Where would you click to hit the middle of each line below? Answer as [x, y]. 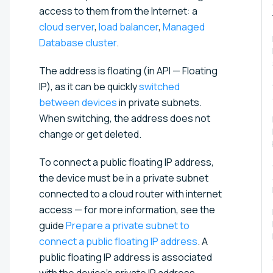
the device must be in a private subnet [124, 178]
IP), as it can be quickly [89, 86]
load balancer [129, 27]
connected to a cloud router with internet [130, 193]
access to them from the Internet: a [118, 11]
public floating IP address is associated [126, 257]
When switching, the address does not [125, 118]
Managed [184, 27]
